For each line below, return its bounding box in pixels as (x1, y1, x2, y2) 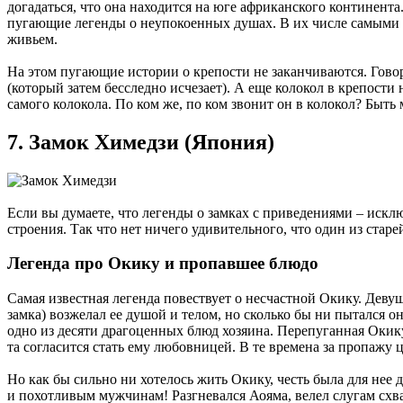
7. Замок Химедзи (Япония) (7, 130, 274, 154)
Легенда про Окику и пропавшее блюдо (7, 254, 318, 273)
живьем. (7, 31, 58, 47)
